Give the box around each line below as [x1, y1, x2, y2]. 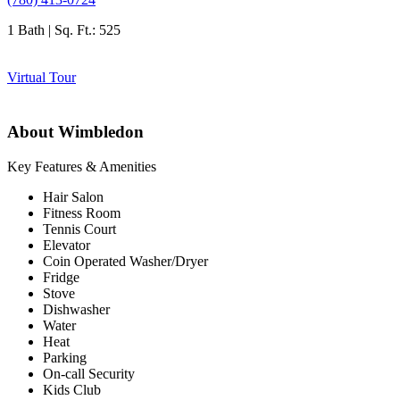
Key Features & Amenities [7, 158, 156, 174]
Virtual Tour [7, 70, 76, 86]
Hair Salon [43, 188, 104, 204]
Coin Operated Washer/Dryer [43, 253, 208, 269]
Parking [43, 349, 87, 365]
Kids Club [43, 381, 101, 397]
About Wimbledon [7, 122, 144, 142]
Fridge [43, 269, 79, 285]
